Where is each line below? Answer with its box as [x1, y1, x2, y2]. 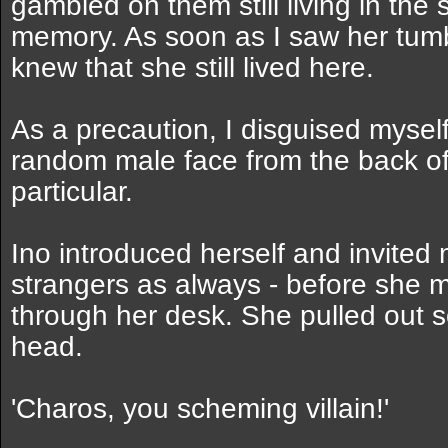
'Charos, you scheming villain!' [11, 393, 389, 424]
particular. [11, 176, 133, 207]
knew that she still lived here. [11, 52, 374, 83]
